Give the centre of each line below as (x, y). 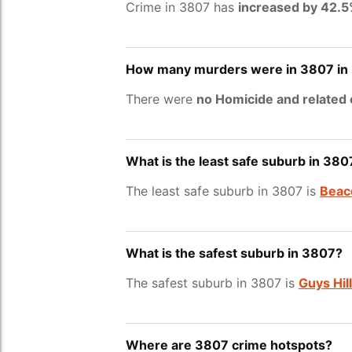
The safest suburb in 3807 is (212, 283)
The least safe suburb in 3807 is (223, 191)
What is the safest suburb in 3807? (234, 253)
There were (161, 99)
